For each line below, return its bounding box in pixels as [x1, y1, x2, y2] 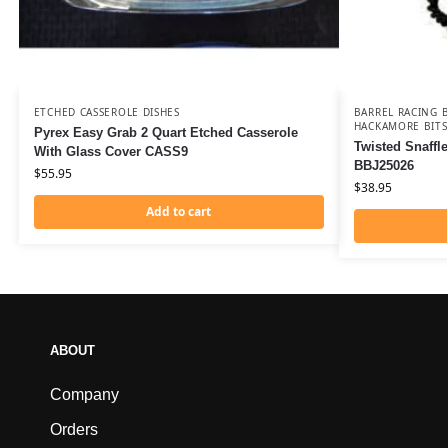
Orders [50, 421, 98, 439]
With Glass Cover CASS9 [33, 144, 188, 160]
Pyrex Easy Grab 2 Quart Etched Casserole [33, 125, 298, 141]
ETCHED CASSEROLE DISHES [33, 105, 180, 120]
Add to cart [146, 203, 212, 221]
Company [50, 386, 119, 404]
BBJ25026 [353, 158, 414, 174]
